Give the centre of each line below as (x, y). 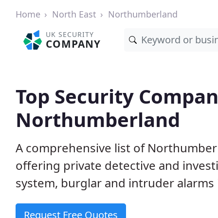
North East (74, 14)
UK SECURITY (70, 34)
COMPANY (73, 44)
